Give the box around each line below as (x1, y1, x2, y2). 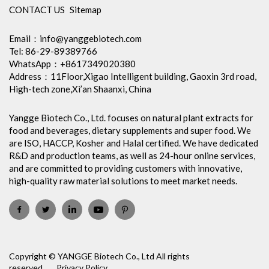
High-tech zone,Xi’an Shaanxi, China (9, 83, 151, 95)
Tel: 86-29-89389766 (9, 46, 97, 57)
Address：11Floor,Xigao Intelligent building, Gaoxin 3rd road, (9, 71, 256, 82)
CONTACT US (9, 4, 65, 16)
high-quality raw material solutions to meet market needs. (9, 175, 237, 186)
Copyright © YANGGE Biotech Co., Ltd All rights (9, 250, 190, 261)
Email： (9, 33, 40, 44)
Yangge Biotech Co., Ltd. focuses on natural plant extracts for (9, 112, 253, 123)
